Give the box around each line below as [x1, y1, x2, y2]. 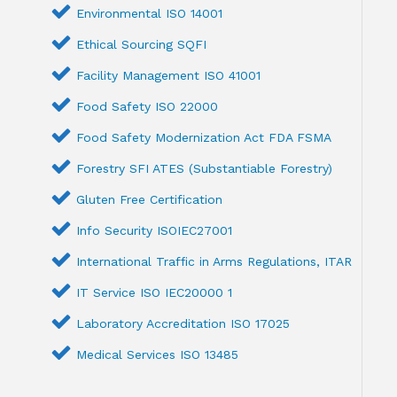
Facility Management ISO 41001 [76, 68, 261, 83]
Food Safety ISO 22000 [76, 99, 219, 114]
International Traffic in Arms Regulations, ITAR [76, 254, 353, 269]
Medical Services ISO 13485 [76, 347, 239, 362]
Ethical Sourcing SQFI [76, 37, 207, 52]
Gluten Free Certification [76, 192, 223, 207]
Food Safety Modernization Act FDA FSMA [76, 130, 332, 145]
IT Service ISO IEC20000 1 [76, 285, 233, 300]
